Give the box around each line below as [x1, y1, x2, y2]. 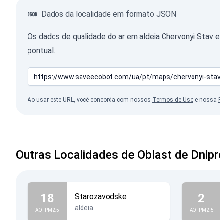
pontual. [27, 46, 55, 55]
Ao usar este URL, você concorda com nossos [27, 96, 152, 103]
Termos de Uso [152, 96, 193, 103]
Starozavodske [75, 192, 127, 201]
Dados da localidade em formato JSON [41, 9, 176, 19]
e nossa [193, 96, 218, 103]
